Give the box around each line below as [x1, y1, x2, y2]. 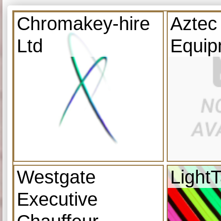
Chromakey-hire [17, 12, 150, 34]
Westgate [17, 166, 96, 187]
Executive [17, 188, 98, 210]
